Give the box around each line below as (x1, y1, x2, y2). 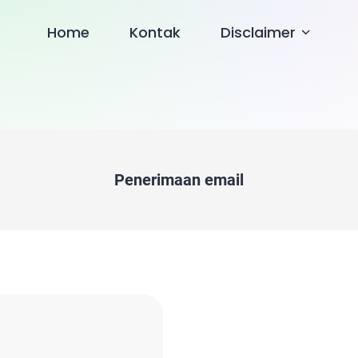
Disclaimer (221, 22, 296, 42)
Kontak (129, 22, 181, 42)
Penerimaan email (114, 170, 244, 189)
